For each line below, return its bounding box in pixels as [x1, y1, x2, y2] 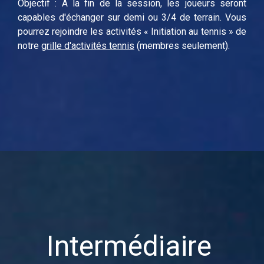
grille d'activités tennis [41, 39, 134, 51]
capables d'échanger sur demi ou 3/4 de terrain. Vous [18, 11, 246, 23]
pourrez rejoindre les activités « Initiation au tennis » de [18, 25, 246, 37]
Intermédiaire [47, 229, 212, 263]
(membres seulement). [134, 39, 230, 51]
